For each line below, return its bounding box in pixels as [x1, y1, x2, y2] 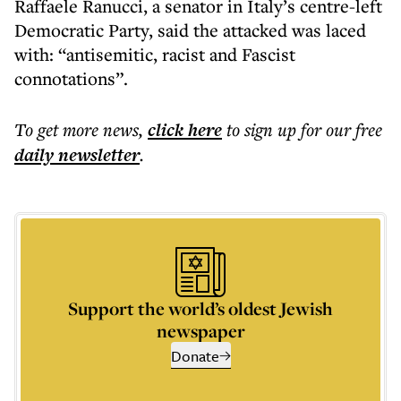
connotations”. [14, 66, 128, 90]
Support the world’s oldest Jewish [68, 296, 333, 320]
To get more [14, 117, 103, 141]
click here [148, 117, 222, 142]
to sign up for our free [226, 117, 382, 141]
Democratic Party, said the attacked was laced [14, 18, 366, 42]
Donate [170, 345, 219, 367]
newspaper [156, 319, 245, 343]
